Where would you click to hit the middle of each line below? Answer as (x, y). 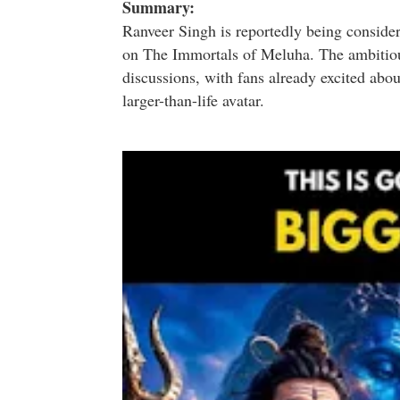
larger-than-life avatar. (193, 100)
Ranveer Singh (169, 30)
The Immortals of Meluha (226, 53)
